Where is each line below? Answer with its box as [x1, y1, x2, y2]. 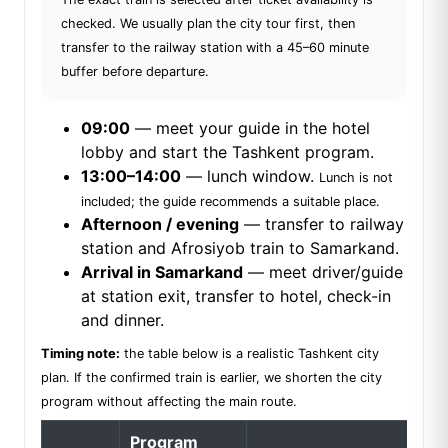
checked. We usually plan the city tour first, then [61, 16, 355, 32]
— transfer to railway [239, 214, 404, 235]
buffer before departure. [61, 64, 209, 80]
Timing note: [41, 346, 120, 362]
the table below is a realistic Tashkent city [120, 346, 379, 362]
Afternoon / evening [81, 214, 239, 235]
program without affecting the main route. [41, 394, 297, 410]
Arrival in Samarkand [81, 262, 243, 283]
